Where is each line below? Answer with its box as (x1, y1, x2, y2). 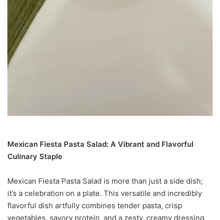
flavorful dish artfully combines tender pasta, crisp (7, 201, 182, 211)
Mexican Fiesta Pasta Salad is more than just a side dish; (7, 176, 203, 186)
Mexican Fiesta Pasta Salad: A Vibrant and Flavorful (7, 139, 193, 149)
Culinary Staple (7, 152, 62, 162)
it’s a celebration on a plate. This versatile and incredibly (7, 189, 202, 198)
